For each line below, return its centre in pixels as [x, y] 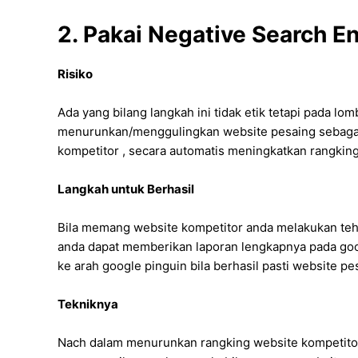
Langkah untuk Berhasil [126, 189]
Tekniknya [88, 304]
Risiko [75, 74]
